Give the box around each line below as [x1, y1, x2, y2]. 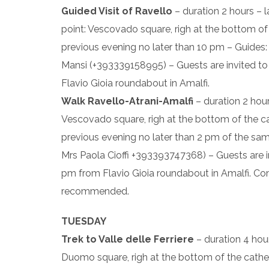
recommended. [61, 186, 129, 197]
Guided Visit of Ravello [61, 5, 172, 17]
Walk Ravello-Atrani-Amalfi [61, 95, 193, 107]
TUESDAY [61, 216, 106, 227]
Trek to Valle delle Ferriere [61, 234, 194, 245]
